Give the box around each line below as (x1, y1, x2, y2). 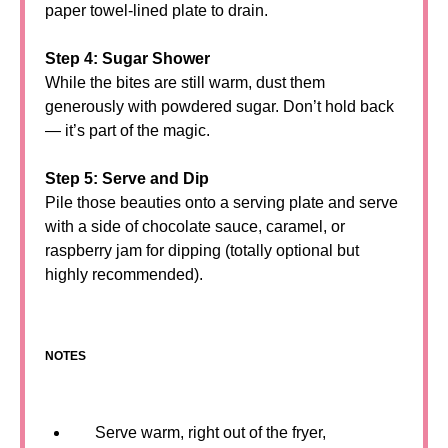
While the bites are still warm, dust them (45, 74, 325, 91)
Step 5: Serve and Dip (45, 170, 209, 187)
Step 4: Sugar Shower (45, 50, 210, 67)
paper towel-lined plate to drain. (45, 2, 268, 19)
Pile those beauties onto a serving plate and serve (45, 194, 398, 211)
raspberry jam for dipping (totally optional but (45, 242, 359, 259)
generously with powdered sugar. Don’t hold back (45, 98, 394, 115)
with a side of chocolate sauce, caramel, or (45, 218, 345, 235)
